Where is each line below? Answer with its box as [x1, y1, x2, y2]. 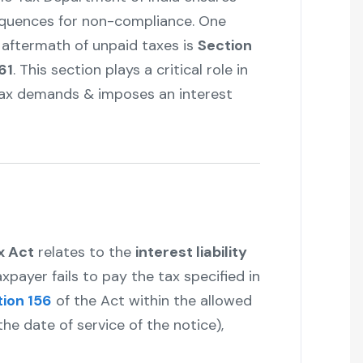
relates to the [33, 242, 135, 263]
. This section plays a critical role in [12, 60, 248, 80]
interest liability [135, 242, 247, 263]
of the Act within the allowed [51, 291, 252, 311]
